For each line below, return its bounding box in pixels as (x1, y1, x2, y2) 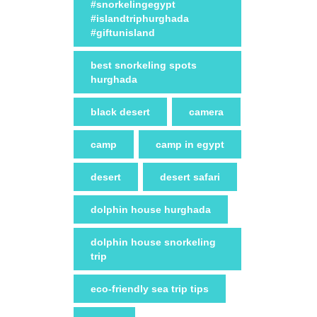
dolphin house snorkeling (91, 236, 216, 248)
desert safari (160, 171, 220, 183)
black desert (91, 105, 150, 117)
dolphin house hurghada (91, 203, 211, 215)
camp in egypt (156, 138, 224, 150)
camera (189, 105, 224, 117)
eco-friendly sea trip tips (91, 282, 209, 294)
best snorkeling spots (91, 59, 197, 71)
